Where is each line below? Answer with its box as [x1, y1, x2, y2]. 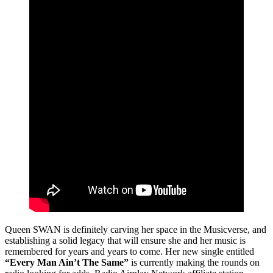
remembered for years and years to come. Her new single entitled [5, 246, 254, 257]
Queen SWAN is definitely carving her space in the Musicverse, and [5, 224, 266, 235]
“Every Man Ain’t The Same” [5, 257, 129, 268]
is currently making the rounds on [129, 257, 260, 268]
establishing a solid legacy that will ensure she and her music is [5, 235, 246, 246]
